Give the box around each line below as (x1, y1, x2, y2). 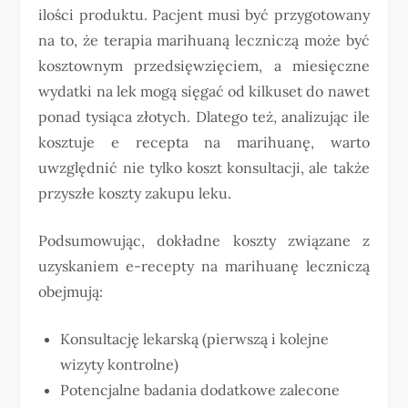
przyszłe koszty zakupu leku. (38, 183, 232, 202)
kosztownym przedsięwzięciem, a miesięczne (38, 56, 370, 75)
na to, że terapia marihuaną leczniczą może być (38, 30, 370, 49)
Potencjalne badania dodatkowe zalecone (60, 380, 341, 399)
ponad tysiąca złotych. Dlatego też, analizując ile (38, 107, 370, 126)
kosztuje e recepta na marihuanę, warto (38, 132, 370, 151)
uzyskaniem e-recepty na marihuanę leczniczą (38, 256, 370, 275)
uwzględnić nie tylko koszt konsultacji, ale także (38, 158, 370, 177)
